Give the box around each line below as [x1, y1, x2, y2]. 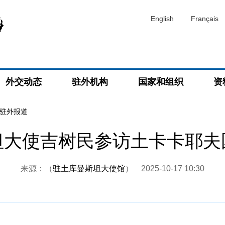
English [151, 15, 174, 23]
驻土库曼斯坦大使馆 [53, 164, 125, 173]
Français [191, 15, 218, 23]
